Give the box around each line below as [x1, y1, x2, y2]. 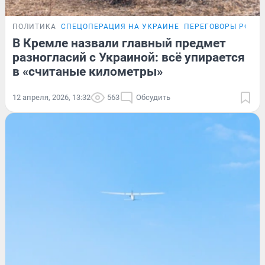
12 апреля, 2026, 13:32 [12, 92, 91, 102]
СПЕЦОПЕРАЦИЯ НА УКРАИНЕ [61, 22, 179, 31]
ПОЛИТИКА [12, 22, 56, 31]
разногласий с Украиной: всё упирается [12, 50, 245, 64]
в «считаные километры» [12, 64, 163, 79]
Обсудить [136, 92, 170, 102]
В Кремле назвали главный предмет [12, 35, 226, 50]
